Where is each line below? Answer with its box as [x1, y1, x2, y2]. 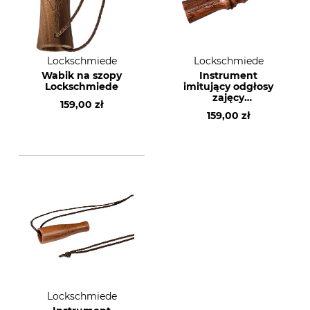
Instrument [199, 69, 257, 82]
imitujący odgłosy [183, 80, 273, 93]
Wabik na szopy [42, 69, 122, 82]
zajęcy [212, 91, 244, 104]
